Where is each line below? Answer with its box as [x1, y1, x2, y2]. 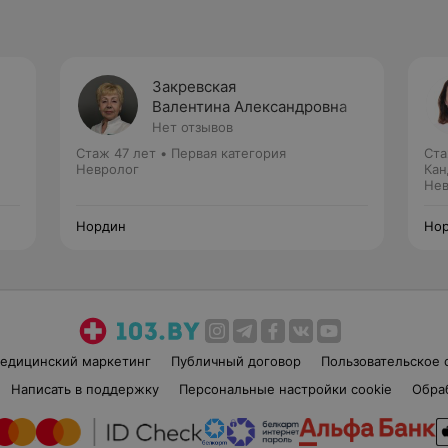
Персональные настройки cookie [178, 381, 392, 397]
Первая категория [171, 145, 286, 161]
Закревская [152, 77, 236, 96]
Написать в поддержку [10, 381, 159, 397]
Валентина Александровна [152, 97, 347, 116]
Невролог [76, 161, 139, 177]
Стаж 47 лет [76, 145, 156, 161]
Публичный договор [170, 353, 301, 369]
